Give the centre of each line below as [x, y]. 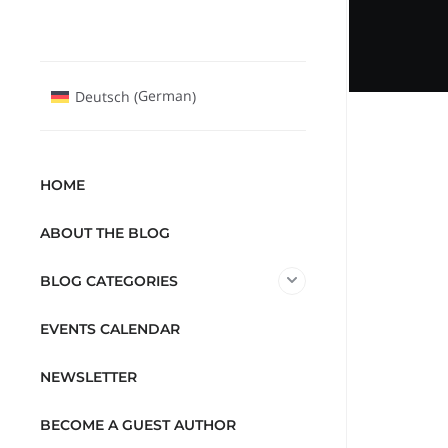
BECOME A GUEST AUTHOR [138, 425]
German [164, 96]
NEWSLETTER [89, 377]
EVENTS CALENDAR [110, 329]
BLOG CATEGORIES [109, 281]
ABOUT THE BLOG [105, 233]
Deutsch [102, 96]
